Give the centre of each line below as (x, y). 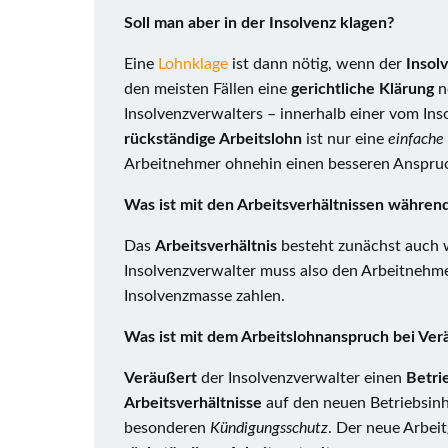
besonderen (167, 428)
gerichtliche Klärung (362, 89)
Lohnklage (195, 64)
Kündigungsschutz (269, 428)
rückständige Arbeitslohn (213, 139)
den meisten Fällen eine (207, 89)
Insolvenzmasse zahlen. (204, 296)
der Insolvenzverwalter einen (303, 378)
